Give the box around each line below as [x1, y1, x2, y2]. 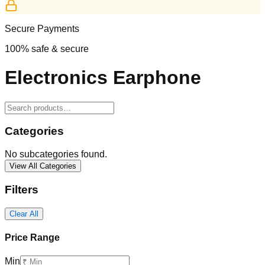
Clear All [9, 209, 38, 218]
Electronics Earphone [5, 67, 201, 89]
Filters [5, 183, 38, 196]
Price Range [5, 232, 60, 243]
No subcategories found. [5, 149, 107, 160]
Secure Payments [5, 23, 79, 34]
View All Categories [9, 161, 76, 171]
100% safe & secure [5, 43, 89, 54]
